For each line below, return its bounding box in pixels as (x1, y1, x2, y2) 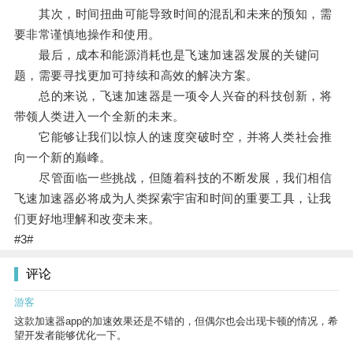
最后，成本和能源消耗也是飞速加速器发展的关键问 (13, 48, 320, 62)
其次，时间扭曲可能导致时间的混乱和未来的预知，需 (13, 7, 333, 21)
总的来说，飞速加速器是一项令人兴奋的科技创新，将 (13, 89, 333, 103)
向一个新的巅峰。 (13, 150, 112, 165)
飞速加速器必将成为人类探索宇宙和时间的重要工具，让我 (13, 191, 332, 206)
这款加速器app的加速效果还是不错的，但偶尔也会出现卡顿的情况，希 (14, 315, 338, 328)
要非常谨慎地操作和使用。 (13, 28, 161, 42)
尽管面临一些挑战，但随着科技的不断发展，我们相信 (13, 171, 333, 185)
